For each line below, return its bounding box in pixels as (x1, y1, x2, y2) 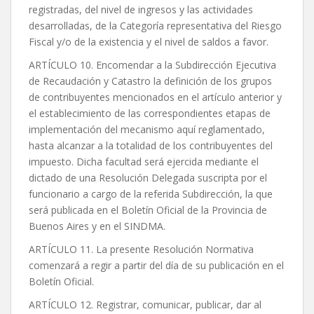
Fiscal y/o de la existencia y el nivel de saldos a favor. (29, 35, 268, 49)
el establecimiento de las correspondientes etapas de (29, 107, 271, 121)
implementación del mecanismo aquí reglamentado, (29, 123, 265, 137)
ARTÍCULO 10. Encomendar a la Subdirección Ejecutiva (29, 58, 276, 72)
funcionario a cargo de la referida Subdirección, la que (29, 187, 273, 201)
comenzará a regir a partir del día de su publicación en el (29, 259, 284, 273)
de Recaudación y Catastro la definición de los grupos (29, 74, 272, 88)
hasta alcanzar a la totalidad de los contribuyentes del (29, 139, 273, 153)
